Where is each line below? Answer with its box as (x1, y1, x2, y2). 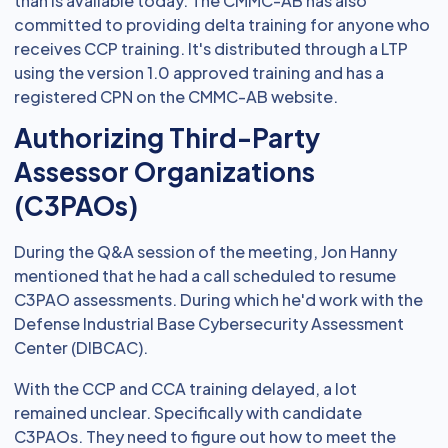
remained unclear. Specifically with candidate (14, 402, 362, 423)
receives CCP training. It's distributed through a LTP (14, 38, 408, 59)
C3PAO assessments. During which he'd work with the (14, 289, 423, 310)
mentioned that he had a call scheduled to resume (14, 265, 396, 286)
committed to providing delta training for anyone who (14, 14, 430, 35)
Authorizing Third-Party (14, 121, 320, 154)
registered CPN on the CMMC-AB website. (14, 86, 338, 107)
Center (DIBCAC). (14, 337, 148, 358)
